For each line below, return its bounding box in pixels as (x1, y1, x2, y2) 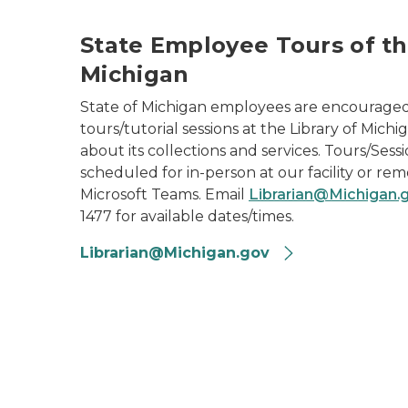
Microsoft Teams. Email (80, 186, 249, 203)
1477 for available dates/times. (80, 208, 294, 225)
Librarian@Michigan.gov (80, 244, 274, 261)
